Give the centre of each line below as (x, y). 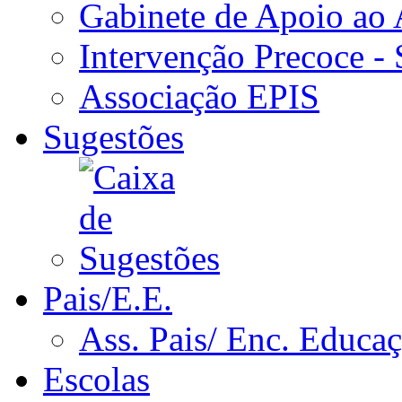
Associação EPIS (199, 97)
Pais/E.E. (108, 299)
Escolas (96, 380)
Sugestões (114, 137)
